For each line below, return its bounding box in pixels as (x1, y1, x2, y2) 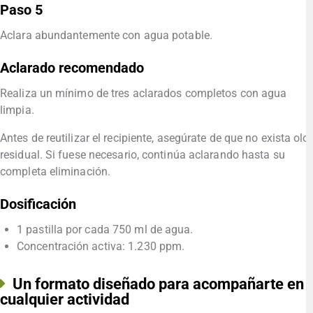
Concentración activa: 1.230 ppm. (17, 240, 185, 254)
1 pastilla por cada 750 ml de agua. (17, 223, 194, 237)
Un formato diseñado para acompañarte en (13, 275, 304, 293)
